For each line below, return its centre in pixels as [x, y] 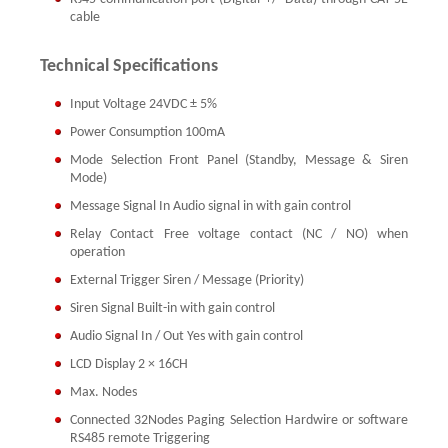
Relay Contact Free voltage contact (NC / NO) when [239, 234]
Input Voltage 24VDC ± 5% [143, 104]
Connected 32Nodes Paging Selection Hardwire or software [239, 420]
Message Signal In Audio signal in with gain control [210, 206]
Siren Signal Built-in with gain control [172, 308]
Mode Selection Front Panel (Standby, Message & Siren [239, 160]
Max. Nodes [103, 392]
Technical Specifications [129, 66]
